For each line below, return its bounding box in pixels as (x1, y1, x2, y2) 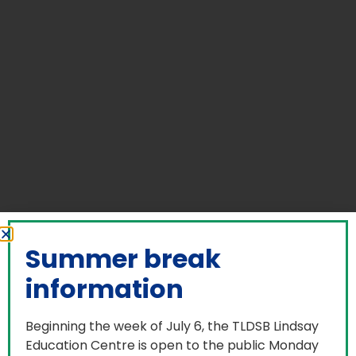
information (25, 271, 184, 308)
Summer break (25, 241, 221, 277)
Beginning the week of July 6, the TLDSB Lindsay (25, 317, 319, 336)
